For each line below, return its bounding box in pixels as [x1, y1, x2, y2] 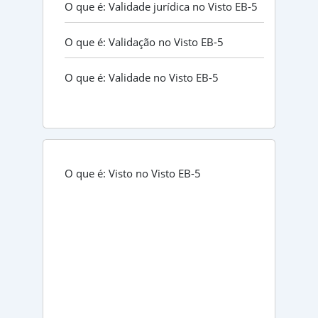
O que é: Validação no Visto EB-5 [64, 34, 224, 49]
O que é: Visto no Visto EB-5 [64, 165, 201, 180]
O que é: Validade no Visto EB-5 [64, 70, 219, 84]
